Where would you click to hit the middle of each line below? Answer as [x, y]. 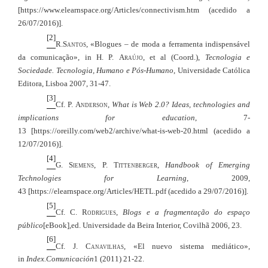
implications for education [106, 117]
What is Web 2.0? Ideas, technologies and [181, 104]
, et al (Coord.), [174, 57]
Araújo [131, 57]
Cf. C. [69, 212]
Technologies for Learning [102, 178]
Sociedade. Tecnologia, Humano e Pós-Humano [96, 70]
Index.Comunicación [60, 259]
